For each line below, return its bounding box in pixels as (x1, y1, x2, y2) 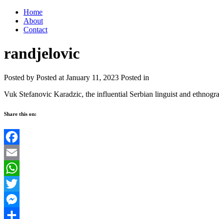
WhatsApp (4, 179, 37, 188)
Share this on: (4, 110, 37, 117)
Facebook (4, 148, 34, 156)
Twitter (4, 195, 26, 203)
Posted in (121, 73, 149, 82)
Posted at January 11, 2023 (36, 73, 119, 82)
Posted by (4, 73, 36, 82)
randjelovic (4, 44, 80, 63)
